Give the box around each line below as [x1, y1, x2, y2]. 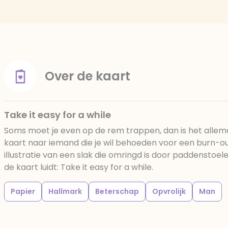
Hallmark [48, 186, 82, 196]
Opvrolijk [152, 186, 186, 196]
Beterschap [95, 186, 139, 196]
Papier [11, 186, 35, 196]
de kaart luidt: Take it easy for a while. [4, 161, 153, 173]
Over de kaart [45, 68, 130, 84]
